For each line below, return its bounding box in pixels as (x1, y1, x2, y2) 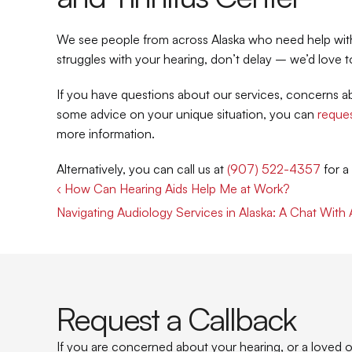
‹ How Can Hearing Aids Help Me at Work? (57, 181, 290, 196)
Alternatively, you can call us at (57, 161, 227, 177)
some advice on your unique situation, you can (57, 106, 317, 122)
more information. (57, 126, 155, 141)
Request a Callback (57, 299, 295, 339)
